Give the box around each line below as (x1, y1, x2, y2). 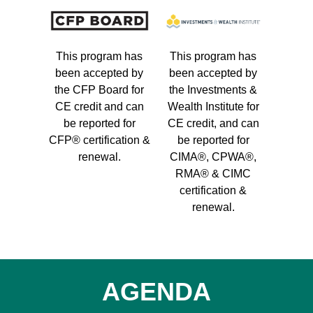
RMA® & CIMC (175, 168, 252, 180)
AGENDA (102, 277, 211, 306)
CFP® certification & (48, 134, 150, 147)
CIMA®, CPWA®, (170, 151, 257, 163)
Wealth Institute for (167, 101, 259, 113)
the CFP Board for (54, 84, 145, 96)
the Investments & (169, 84, 258, 96)
